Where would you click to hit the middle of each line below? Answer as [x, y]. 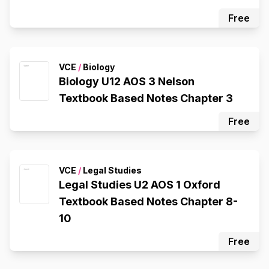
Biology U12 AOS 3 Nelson [127, 81]
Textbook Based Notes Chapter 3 [146, 98]
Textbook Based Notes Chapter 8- [148, 201]
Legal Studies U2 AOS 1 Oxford [140, 184]
